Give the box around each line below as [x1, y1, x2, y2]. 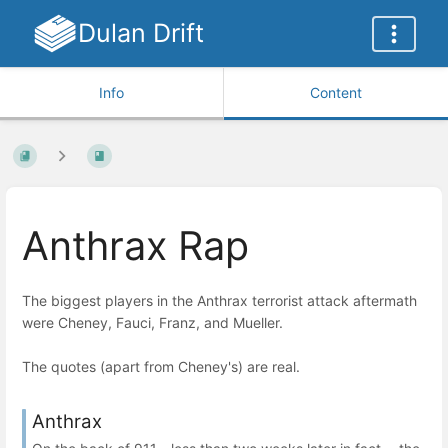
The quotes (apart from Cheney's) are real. [22, 357, 300, 375]
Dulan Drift [77, 18, 204, 48]
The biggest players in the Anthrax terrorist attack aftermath [22, 291, 417, 309]
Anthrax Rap [22, 222, 249, 271]
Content [310, 84, 362, 101]
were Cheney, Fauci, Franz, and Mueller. [22, 313, 283, 331]
